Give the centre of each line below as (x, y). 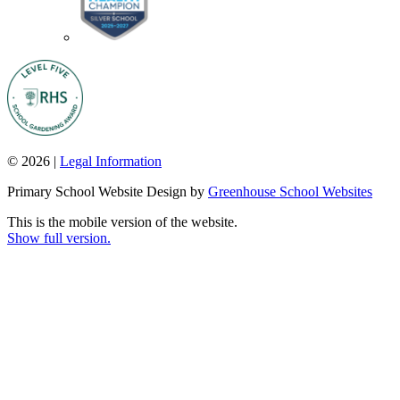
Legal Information (111, 161)
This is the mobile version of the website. (122, 222)
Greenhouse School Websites (290, 192)
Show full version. (59, 238)
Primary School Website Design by (108, 192)
